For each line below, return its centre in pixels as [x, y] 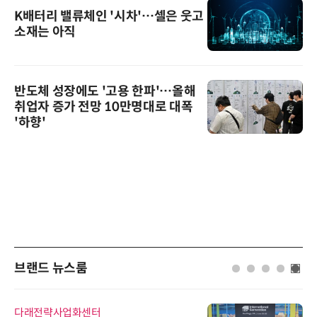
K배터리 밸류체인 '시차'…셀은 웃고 [109, 17]
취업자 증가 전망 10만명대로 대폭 [104, 107]
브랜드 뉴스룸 [51, 268]
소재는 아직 [45, 32]
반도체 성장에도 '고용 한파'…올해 [105, 92]
